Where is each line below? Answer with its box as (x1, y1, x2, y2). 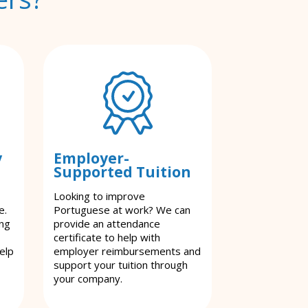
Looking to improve (54, 189, 145, 203)
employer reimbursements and (54, 244, 201, 258)
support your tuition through (54, 258, 188, 272)
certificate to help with (54, 230, 160, 245)
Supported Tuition (54, 162, 191, 182)
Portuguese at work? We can (54, 203, 190, 217)
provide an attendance (54, 217, 160, 231)
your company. (54, 272, 122, 286)
